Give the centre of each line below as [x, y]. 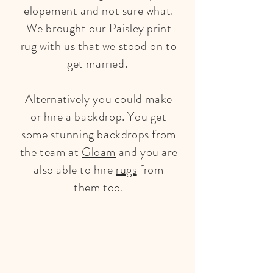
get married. [99, 64]
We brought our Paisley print [99, 28]
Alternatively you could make [99, 99]
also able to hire [75, 170]
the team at [51, 152]
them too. [99, 187]
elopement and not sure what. [99, 11]
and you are [147, 152]
